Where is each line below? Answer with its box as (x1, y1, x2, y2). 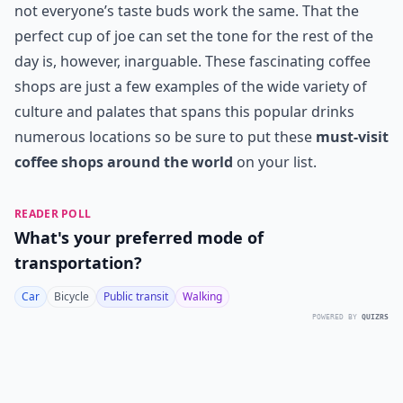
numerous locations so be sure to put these (14, 127, 316, 147)
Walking (183, 289, 222, 304)
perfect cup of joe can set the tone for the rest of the (14, 26, 373, 46)
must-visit (316, 127, 389, 147)
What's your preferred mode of (14, 227, 264, 248)
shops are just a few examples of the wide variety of (14, 76, 367, 96)
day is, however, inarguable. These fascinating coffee (14, 51, 371, 71)
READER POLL (14, 206, 92, 221)
